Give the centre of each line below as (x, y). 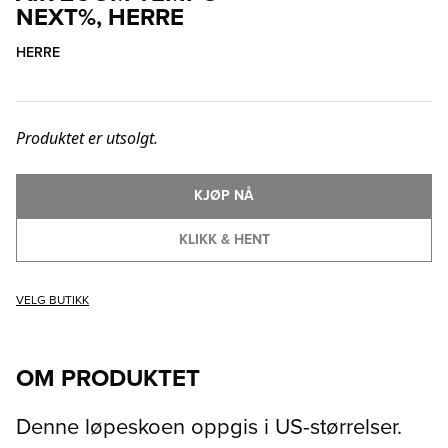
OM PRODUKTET (108, 378)
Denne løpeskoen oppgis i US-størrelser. (209, 427)
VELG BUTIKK (52, 300)
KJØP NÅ (224, 196)
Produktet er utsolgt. (87, 138)
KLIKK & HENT (224, 240)
